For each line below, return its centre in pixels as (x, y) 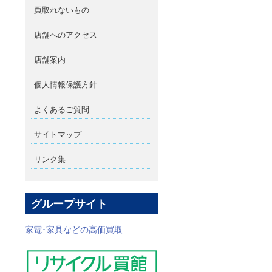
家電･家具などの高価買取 (74, 230)
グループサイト (69, 204)
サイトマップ (58, 135)
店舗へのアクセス (66, 35)
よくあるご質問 (62, 110)
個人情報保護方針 (66, 85)
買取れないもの (62, 10)
